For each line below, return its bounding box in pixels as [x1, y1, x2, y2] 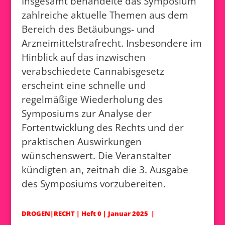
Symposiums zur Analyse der [21, 106, 152, 120]
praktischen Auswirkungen [21, 134, 142, 148]
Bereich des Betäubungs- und [21, 22, 155, 36]
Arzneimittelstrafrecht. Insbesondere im [21, 36, 202, 50]
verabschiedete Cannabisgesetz [21, 64, 164, 78]
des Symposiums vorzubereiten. [21, 176, 166, 190]
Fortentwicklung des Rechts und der [21, 120, 184, 134]
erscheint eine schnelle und [21, 78, 146, 92]
